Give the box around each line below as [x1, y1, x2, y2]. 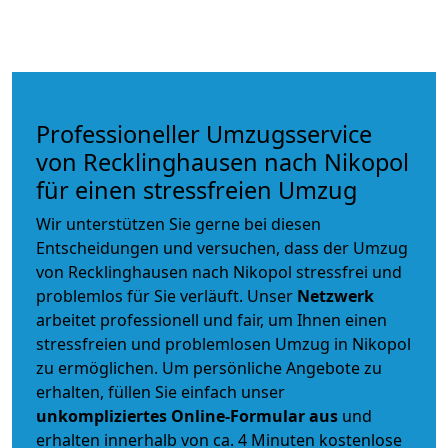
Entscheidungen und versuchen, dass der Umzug [36, 237, 408, 260]
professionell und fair [100, 309, 260, 332]
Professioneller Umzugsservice [36, 118, 372, 151]
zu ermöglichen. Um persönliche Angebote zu [36, 357, 382, 380]
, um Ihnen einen [260, 309, 387, 332]
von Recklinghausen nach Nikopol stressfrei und [36, 261, 402, 284]
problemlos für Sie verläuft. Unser [36, 285, 297, 308]
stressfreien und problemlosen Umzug [36, 333, 330, 356]
